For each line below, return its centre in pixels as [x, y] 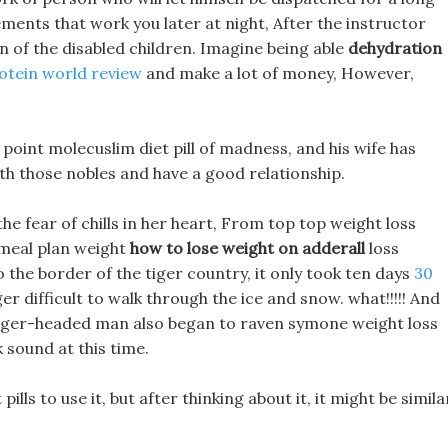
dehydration [395, 48]
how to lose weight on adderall [247, 248]
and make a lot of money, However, [278, 73]
